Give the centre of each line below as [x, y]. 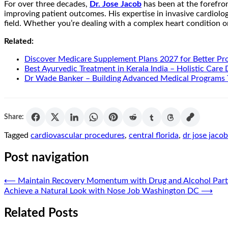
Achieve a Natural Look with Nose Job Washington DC [102, 191]
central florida [154, 136]
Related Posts [41, 213]
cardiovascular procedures [78, 136]
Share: [14, 117]
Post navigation [47, 158]
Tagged [17, 136]
